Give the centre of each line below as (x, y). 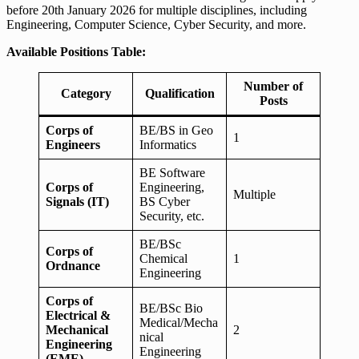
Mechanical (77, 329)
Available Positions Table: (76, 51)
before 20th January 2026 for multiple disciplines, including (157, 10)
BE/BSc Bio (171, 308)
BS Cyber (165, 201)
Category (86, 93)
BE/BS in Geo (176, 130)
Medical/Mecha (179, 322)
